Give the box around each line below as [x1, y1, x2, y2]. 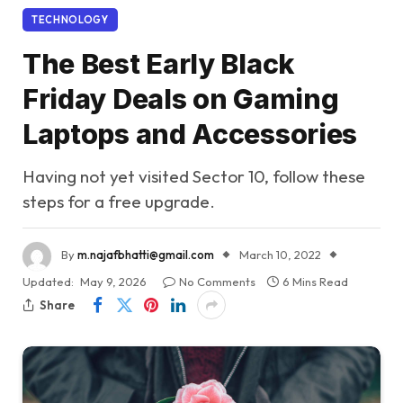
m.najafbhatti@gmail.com [77, 247, 214, 263]
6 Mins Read [282, 274, 348, 290]
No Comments [179, 274, 255, 290]
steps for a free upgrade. [22, 191, 215, 213]
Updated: [22, 274, 74, 290]
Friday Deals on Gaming [22, 83, 339, 116]
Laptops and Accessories [22, 118, 358, 151]
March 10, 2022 [239, 247, 321, 263]
